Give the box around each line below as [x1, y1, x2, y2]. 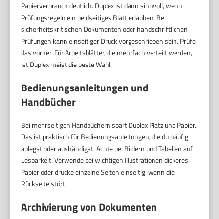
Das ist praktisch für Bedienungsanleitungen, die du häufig [21, 131, 189, 142]
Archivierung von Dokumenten [21, 198, 157, 215]
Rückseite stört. [21, 178, 67, 189]
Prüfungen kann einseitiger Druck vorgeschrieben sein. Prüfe [21, 35, 196, 46]
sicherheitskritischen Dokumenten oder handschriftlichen [21, 23, 188, 34]
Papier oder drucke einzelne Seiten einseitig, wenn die [21, 166, 175, 177]
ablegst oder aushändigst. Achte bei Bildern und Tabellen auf [21, 143, 193, 153]
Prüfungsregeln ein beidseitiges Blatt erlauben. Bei [21, 12, 166, 22]
